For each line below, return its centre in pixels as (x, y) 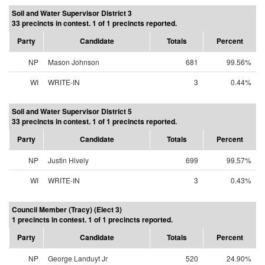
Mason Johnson (74, 62)
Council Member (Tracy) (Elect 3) (67, 209)
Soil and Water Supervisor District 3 (72, 13)
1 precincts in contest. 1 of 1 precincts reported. (92, 219)
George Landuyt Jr (78, 258)
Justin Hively (68, 160)
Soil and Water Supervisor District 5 (72, 111)
